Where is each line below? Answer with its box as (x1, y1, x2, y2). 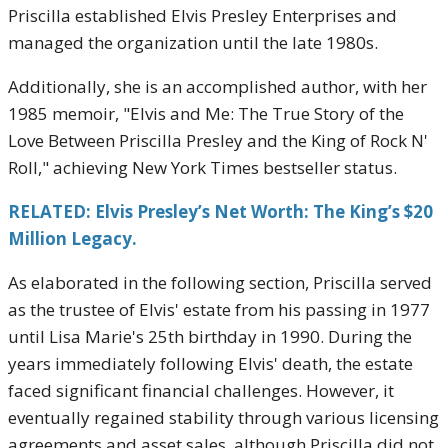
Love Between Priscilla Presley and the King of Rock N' (8, 129, 428, 152)
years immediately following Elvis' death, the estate (8, 352, 413, 375)
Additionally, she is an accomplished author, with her (8, 75, 427, 98)
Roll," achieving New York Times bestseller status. (8, 156, 397, 179)
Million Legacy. (8, 227, 137, 250)
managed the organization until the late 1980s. (8, 31, 378, 54)
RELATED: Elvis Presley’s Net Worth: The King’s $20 (8, 200, 433, 223)
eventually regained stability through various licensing (8, 406, 439, 429)
